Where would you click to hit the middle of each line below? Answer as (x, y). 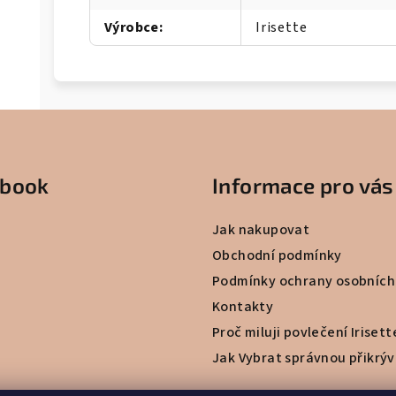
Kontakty (243, 306)
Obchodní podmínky (277, 255)
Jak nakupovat (261, 229)
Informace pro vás (303, 185)
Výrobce (132, 27)
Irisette (282, 27)
